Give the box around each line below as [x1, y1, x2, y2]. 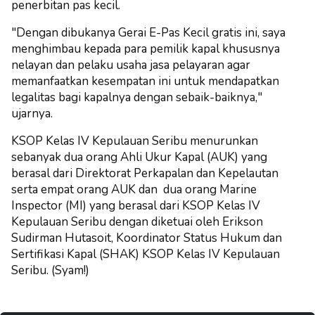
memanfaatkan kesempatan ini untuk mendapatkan [11, 72, 279, 89]
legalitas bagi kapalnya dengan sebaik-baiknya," [11, 89, 262, 105]
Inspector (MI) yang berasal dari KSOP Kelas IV [11, 197, 260, 214]
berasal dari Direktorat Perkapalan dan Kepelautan [11, 165, 278, 181]
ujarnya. [11, 105, 53, 122]
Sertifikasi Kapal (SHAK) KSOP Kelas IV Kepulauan [11, 245, 280, 262]
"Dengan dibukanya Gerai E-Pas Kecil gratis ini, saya [11, 24, 285, 41]
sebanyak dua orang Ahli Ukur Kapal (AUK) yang [11, 148, 267, 165]
